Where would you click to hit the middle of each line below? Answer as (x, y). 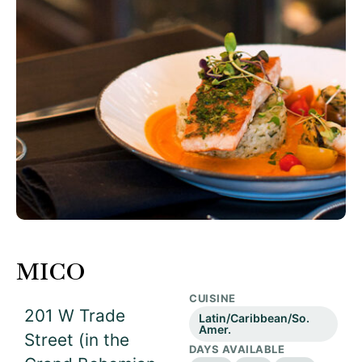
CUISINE (213, 298)
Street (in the (77, 340)
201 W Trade (75, 316)
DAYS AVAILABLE (237, 349)
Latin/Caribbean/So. (254, 318)
